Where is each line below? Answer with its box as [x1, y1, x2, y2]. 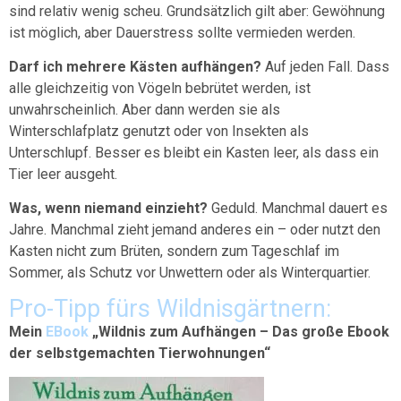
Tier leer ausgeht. [9, 166, 121, 183]
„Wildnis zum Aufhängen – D [89, 322, 282, 340]
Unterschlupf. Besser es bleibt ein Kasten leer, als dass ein [9, 144, 379, 162]
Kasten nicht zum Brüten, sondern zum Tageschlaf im [9, 243, 339, 260]
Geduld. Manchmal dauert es [211, 200, 388, 218]
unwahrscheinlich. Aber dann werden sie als [9, 101, 280, 119]
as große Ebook [282, 322, 389, 340]
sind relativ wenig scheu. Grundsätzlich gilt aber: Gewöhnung [9, 2, 385, 20]
